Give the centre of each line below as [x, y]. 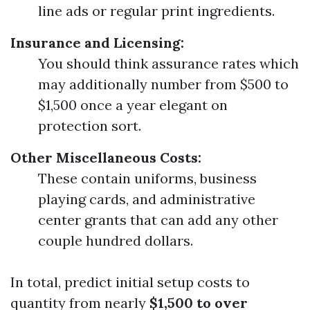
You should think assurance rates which [168, 63]
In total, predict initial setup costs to [130, 282]
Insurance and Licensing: [97, 43]
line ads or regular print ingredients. [156, 11]
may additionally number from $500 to [163, 84]
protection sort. [90, 126]
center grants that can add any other [158, 220]
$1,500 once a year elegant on [133, 105]
